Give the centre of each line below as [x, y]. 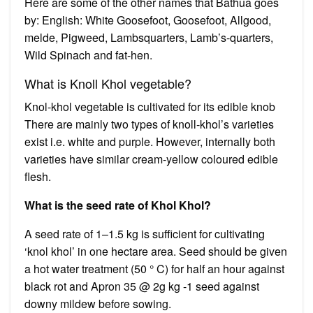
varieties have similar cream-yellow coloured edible [151, 159]
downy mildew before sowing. [98, 303]
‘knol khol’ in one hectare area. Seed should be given [156, 251]
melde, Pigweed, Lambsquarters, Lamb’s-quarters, [149, 37]
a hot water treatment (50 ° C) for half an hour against [154, 268]
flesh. [38, 176]
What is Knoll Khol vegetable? [108, 83]
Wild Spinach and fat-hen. [88, 54]
